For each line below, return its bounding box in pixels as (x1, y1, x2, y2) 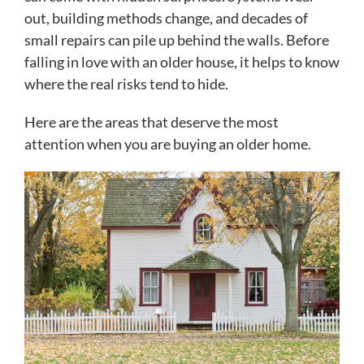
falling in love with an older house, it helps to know (24, 53, 340, 71)
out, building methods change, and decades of (24, 9, 308, 28)
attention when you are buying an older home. (24, 135, 311, 154)
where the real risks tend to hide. (24, 75, 228, 93)
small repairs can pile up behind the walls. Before (24, 31, 329, 50)
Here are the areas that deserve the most (24, 113, 279, 132)
